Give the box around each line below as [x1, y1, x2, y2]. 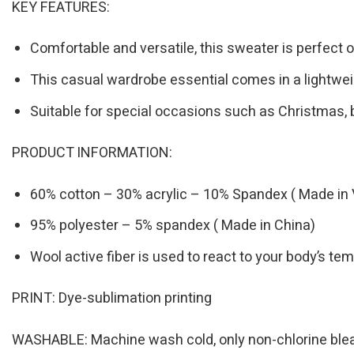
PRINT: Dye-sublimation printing [12, 288, 212, 310]
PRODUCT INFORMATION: [12, 142, 172, 164]
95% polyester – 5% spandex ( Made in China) [30, 215, 316, 237]
